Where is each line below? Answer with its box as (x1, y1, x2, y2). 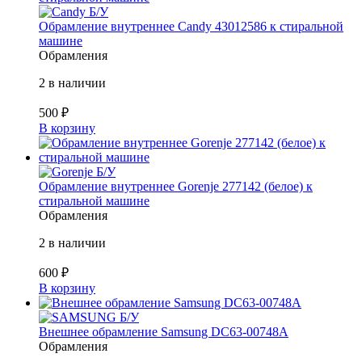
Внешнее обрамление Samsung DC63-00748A (39, 325, 288, 339)
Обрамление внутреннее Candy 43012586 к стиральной (39, 19, 343, 34)
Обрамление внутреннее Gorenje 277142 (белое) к (39, 179, 313, 194)
